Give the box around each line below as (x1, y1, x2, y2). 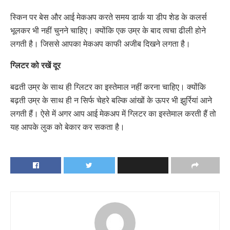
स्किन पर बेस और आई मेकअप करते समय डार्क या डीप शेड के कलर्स (10, 11, 207, 23)
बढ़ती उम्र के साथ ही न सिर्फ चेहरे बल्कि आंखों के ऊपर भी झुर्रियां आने (10, 94, 212, 106)
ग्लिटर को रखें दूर (10, 59, 61, 71)
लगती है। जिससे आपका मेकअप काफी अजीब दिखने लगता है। (10, 37, 190, 50)
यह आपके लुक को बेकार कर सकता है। (10, 121, 125, 133)
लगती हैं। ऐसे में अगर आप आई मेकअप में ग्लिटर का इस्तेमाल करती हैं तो (10, 107, 216, 120)
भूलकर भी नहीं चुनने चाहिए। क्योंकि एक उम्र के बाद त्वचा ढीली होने (10, 24, 206, 36)
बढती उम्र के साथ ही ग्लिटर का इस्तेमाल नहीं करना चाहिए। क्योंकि (10, 81, 206, 93)
